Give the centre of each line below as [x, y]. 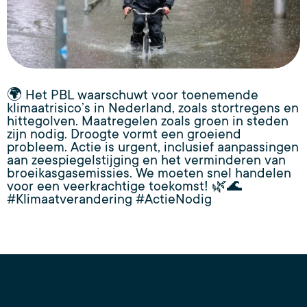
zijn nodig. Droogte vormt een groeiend [124, 134]
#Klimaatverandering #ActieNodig [109, 199]
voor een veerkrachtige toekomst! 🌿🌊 [124, 186]
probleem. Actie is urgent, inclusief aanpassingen [153, 147]
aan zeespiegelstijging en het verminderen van [146, 160]
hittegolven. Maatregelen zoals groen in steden [148, 121]
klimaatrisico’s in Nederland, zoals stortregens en [153, 108]
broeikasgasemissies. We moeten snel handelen [149, 173]
